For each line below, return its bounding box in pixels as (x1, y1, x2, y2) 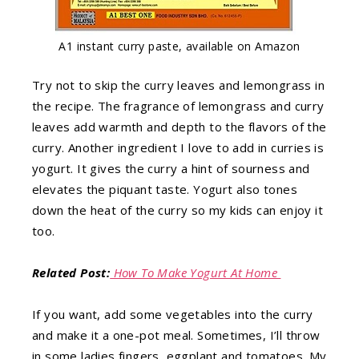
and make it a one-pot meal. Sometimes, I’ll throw (32, 326, 321, 343)
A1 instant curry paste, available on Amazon (58, 38, 301, 54)
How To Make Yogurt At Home (110, 264, 281, 280)
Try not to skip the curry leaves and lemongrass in (32, 76, 325, 93)
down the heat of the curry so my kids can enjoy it (32, 201, 323, 218)
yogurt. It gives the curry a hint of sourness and (32, 159, 310, 176)
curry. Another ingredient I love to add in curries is (32, 139, 325, 155)
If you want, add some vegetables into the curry (32, 305, 313, 322)
